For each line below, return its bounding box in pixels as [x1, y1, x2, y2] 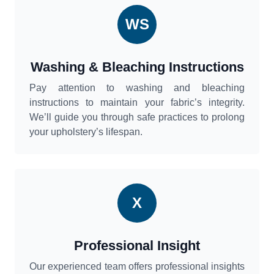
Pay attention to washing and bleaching [29, 83, 245, 94]
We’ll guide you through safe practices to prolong [29, 112, 245, 123]
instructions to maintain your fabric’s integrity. [29, 97, 245, 108]
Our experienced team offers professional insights [29, 261, 245, 272]
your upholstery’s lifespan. [29, 127, 143, 138]
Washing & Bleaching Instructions [30, 59, 244, 75]
